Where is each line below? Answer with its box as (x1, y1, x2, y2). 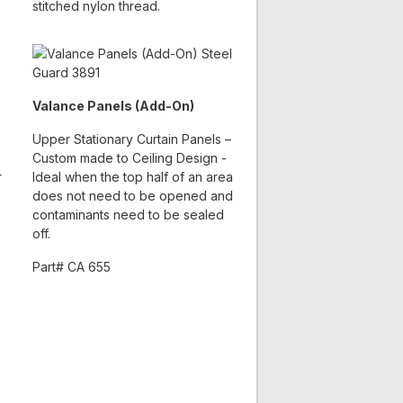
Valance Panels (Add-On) (31, 98, 194, 114)
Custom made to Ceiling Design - (31, 150, 227, 166)
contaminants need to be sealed (31, 207, 224, 223)
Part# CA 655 (31, 259, 111, 275)
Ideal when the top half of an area (31, 169, 233, 185)
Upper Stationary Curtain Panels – (31, 131, 231, 148)
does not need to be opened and (31, 188, 233, 204)
